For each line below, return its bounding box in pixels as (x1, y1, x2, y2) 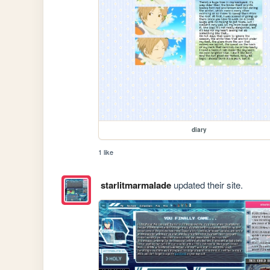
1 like (98, 147, 114, 157)
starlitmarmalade (100, 178, 171, 192)
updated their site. (171, 178, 243, 192)
